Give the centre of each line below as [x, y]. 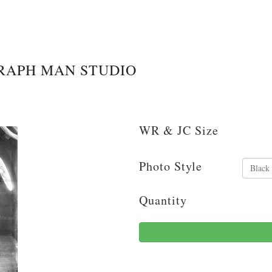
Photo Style [171, 166]
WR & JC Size [179, 130]
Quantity [163, 200]
